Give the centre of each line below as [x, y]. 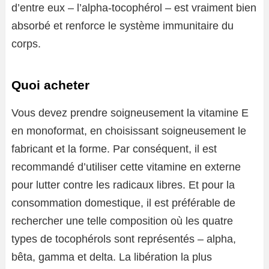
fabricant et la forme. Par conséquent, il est [114, 149]
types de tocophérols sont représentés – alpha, [124, 239]
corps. [26, 44]
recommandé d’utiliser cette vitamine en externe [126, 167]
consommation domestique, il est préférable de [123, 203]
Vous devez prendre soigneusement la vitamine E [130, 113]
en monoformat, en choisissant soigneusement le [129, 131]
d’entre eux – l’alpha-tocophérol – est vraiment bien [134, 8]
